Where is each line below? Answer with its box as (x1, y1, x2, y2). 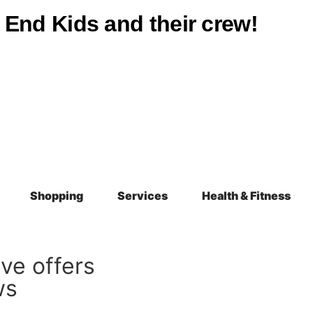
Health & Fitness (201, 189, 291, 203)
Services (117, 189, 168, 203)
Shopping (30, 189, 84, 203)
